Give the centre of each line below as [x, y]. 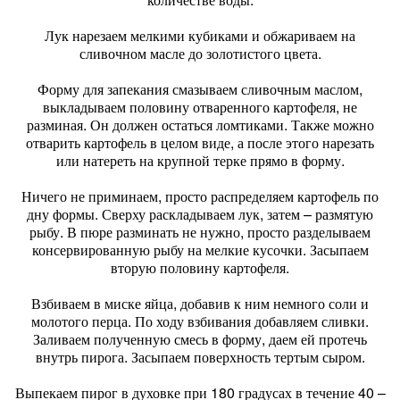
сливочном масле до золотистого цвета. [200, 53]
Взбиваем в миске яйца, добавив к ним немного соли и [200, 303]
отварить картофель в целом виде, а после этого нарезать [200, 142]
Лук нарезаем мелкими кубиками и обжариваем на [200, 35]
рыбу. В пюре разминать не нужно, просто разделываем [200, 232]
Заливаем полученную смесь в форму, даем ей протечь [200, 339]
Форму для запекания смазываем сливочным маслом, [200, 89]
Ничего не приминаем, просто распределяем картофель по [200, 196]
